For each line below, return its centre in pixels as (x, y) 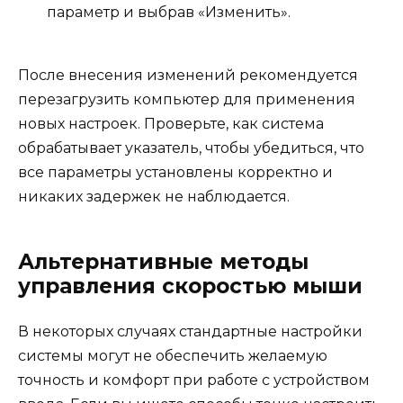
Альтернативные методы (163, 262)
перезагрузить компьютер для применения (187, 100)
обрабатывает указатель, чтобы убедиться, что (191, 148)
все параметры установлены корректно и (175, 173)
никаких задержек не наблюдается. (154, 197)
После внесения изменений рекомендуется (188, 76)
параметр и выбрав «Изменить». (169, 13)
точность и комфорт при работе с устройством (194, 381)
